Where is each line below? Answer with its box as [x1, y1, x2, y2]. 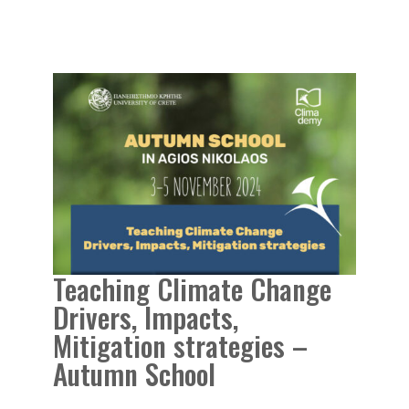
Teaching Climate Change [53, 267, 332, 309]
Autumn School [53, 352, 216, 394]
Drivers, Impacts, [53, 296, 239, 338]
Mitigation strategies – [53, 324, 309, 366]
